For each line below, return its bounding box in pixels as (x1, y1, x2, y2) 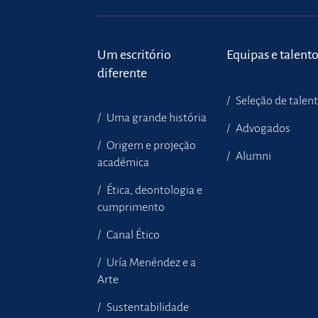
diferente (97, 66, 147, 80)
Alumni (234, 150, 272, 163)
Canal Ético (104, 229, 160, 241)
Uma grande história (104, 111, 207, 124)
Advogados (234, 122, 291, 135)
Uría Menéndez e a (104, 256, 196, 269)
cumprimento (97, 201, 165, 214)
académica (97, 156, 149, 169)
